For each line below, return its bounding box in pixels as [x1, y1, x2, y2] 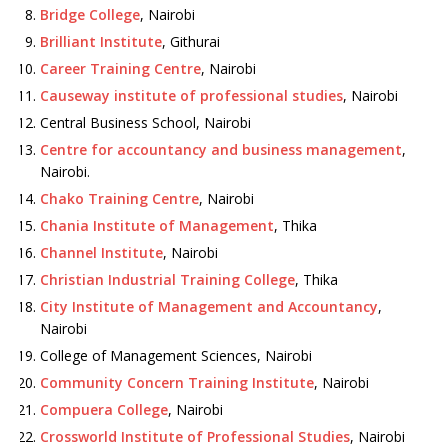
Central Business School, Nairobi [40, 113, 251, 132]
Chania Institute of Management [40, 216, 274, 235]
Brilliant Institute [40, 32, 162, 51]
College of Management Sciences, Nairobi [40, 346, 312, 365]
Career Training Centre [40, 59, 201, 78]
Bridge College [40, 5, 140, 24]
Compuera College [40, 400, 168, 419]
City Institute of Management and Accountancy [40, 297, 378, 316]
